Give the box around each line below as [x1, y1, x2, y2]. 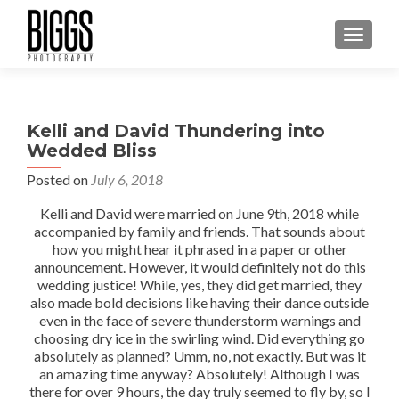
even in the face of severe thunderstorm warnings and [38, 312, 361, 329]
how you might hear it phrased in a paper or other [52, 240, 347, 257]
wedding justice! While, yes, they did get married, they [37, 276, 362, 293]
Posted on [27, 171, 91, 188]
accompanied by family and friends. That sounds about [34, 223, 365, 240]
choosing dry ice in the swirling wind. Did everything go [34, 330, 365, 346]
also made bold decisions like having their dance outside [30, 294, 369, 311]
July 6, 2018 [91, 171, 163, 188]
